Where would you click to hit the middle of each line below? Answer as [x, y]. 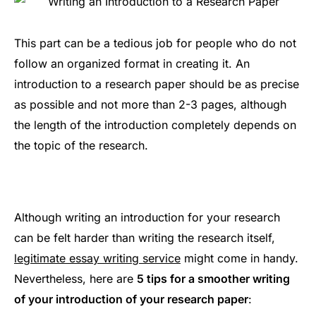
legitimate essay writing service [97, 259]
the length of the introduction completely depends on [155, 124]
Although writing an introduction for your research [147, 218]
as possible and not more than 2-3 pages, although [150, 104]
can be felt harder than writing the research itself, [145, 238]
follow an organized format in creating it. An [132, 63]
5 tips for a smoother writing [213, 279]
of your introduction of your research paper [131, 299]
